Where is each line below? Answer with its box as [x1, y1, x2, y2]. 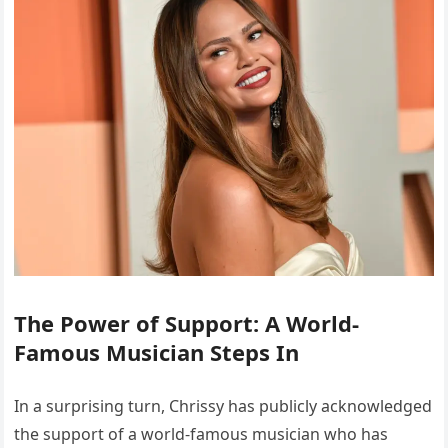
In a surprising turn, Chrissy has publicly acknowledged [14, 394, 433, 417]
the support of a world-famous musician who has [14, 422, 389, 445]
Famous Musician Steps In [14, 336, 300, 367]
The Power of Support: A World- [14, 307, 360, 338]
